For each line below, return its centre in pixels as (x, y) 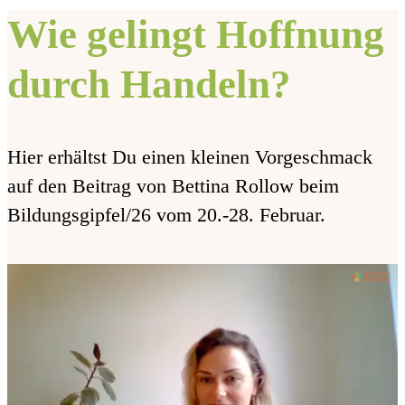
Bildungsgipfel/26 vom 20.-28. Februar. (166, 214)
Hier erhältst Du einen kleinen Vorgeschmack (190, 156)
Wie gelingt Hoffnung (196, 34)
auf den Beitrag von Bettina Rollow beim (173, 185)
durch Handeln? (149, 84)
